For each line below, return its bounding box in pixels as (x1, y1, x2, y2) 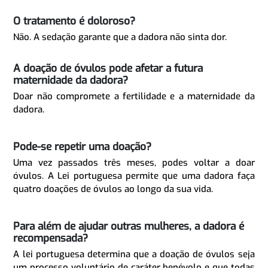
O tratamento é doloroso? (13, 14, 136, 28)
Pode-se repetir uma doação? (13, 139, 152, 154)
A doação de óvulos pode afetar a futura (13, 61, 203, 75)
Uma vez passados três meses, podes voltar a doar (13, 156, 255, 169)
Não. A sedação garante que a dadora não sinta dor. (13, 31, 227, 43)
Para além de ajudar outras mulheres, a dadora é (13, 219, 245, 233)
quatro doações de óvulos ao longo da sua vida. (13, 182, 214, 195)
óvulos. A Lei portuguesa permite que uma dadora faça (13, 169, 255, 182)
